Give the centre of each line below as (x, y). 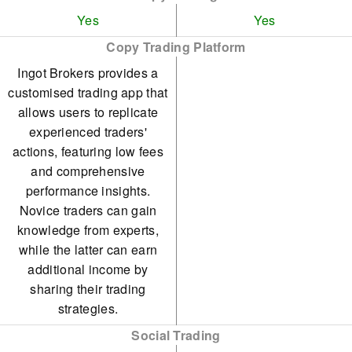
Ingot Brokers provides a (88, 73)
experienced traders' (88, 132)
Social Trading (176, 335)
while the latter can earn (88, 249)
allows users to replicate (88, 112)
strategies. (88, 308)
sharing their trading (88, 289)
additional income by (88, 269)
